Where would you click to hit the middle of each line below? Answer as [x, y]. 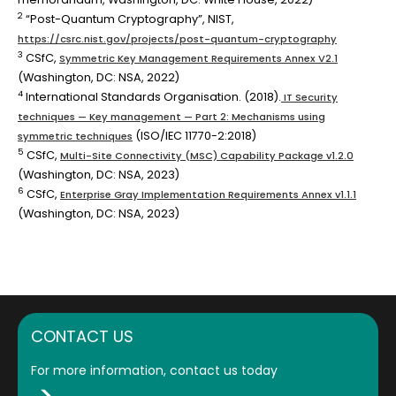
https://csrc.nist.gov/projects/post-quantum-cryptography [177, 38]
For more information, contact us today [154, 371]
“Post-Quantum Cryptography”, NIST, [129, 19]
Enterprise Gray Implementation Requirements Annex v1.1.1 [208, 194]
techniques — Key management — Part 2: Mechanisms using [171, 116]
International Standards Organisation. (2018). [152, 96]
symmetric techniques [75, 136]
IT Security [309, 97]
